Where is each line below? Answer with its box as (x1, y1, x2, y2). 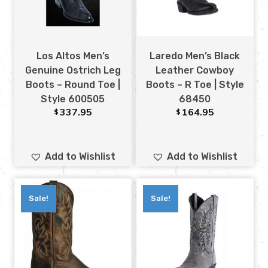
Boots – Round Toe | (25, 79, 120, 91)
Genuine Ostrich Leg (25, 65, 121, 77)
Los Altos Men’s (36, 50, 109, 62)
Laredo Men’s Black (150, 50, 240, 62)
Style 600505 (41, 93, 105, 105)
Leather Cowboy (156, 65, 234, 77)
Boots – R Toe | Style (145, 79, 244, 91)
